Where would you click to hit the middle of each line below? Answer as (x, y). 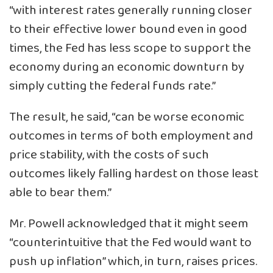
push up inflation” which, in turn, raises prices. (133, 261)
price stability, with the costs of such (109, 155)
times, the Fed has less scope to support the (130, 48)
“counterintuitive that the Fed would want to (130, 243)
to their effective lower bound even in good (128, 29)
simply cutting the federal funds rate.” (112, 86)
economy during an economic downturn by (127, 67)
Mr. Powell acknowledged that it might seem (129, 224)
